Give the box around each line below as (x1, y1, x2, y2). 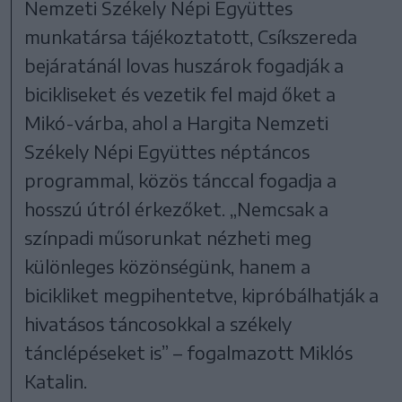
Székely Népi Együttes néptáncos (24, 139, 310, 162)
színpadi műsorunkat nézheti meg (24, 225, 312, 249)
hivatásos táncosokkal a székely (24, 311, 293, 335)
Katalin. (24, 369, 88, 392)
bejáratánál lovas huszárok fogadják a (24, 53, 345, 76)
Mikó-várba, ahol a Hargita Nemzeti (24, 110, 329, 134)
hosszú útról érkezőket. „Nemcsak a (24, 197, 329, 220)
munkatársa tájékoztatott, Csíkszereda (24, 24, 358, 48)
